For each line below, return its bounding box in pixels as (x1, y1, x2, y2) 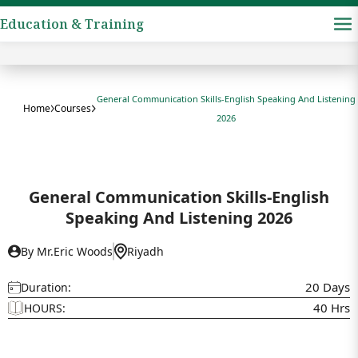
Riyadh (127, 244, 164, 259)
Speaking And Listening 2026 (66, 207, 292, 229)
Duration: (21, 280, 71, 295)
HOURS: (24, 300, 66, 316)
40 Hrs (313, 300, 350, 316)
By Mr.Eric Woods (21, 244, 113, 259)
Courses (54, 101, 92, 115)
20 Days (305, 279, 350, 295)
